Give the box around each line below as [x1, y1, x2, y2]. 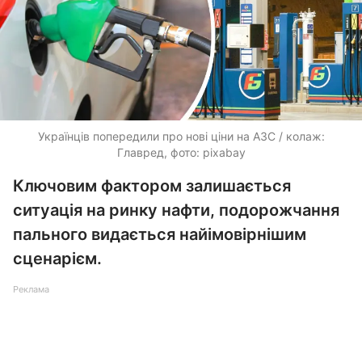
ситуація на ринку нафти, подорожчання [13, 200, 339, 220]
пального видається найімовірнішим [13, 225, 306, 244]
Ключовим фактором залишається [13, 176, 291, 196]
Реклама [13, 284, 49, 295]
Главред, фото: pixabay [116, 145, 246, 159]
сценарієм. [13, 249, 102, 268]
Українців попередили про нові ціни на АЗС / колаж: [37, 129, 325, 143]
